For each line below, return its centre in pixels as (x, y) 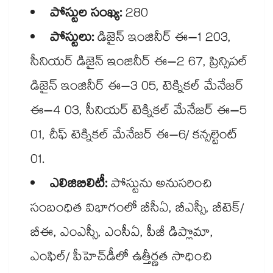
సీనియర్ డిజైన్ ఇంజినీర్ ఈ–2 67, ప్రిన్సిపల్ (139, 64)
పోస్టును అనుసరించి (161, 186)
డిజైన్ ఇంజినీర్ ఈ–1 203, (162, 39)
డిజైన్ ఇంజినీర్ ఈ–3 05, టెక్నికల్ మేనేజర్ (137, 88)
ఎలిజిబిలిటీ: (80, 186)
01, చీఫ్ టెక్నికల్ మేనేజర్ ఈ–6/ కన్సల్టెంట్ (134, 137)
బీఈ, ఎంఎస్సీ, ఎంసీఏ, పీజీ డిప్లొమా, (122, 234)
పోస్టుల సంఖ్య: (86, 15)
